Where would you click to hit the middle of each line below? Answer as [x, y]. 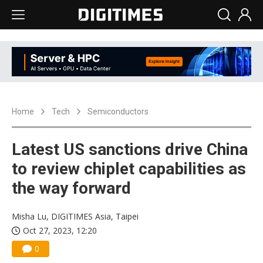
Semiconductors [118, 112]
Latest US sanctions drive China [130, 150]
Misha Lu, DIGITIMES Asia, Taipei [75, 217]
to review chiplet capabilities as [129, 169]
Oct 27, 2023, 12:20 [60, 231]
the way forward [71, 188]
